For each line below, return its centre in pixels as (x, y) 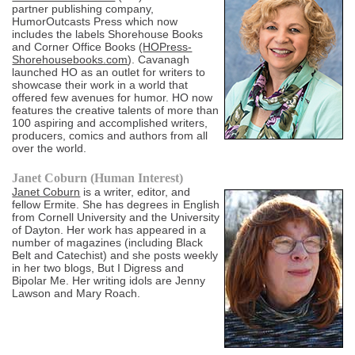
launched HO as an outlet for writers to (109, 73)
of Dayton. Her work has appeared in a (109, 230)
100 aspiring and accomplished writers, (110, 123)
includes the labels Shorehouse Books (108, 34)
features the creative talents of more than (116, 111)
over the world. (50, 149)
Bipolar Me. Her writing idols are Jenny (109, 281)
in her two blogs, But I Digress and (98, 268)
